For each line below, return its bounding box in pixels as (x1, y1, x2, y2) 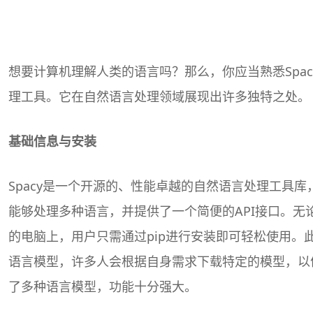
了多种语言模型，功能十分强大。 (8, 277, 197, 295)
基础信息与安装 (8, 132, 96, 150)
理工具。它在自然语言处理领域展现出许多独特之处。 (8, 87, 310, 105)
